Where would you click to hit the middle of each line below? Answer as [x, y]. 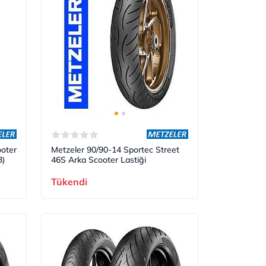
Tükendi [69, 181]
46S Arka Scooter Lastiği [99, 159]
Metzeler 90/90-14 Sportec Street [115, 149]
